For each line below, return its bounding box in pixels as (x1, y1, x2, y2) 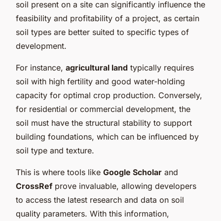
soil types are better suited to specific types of (16, 27, 189, 37)
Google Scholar (103, 167, 162, 177)
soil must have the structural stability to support (16, 117, 192, 128)
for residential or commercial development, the (16, 104, 190, 114)
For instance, (16, 62, 66, 73)
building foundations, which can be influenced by (16, 131, 199, 142)
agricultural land (66, 62, 128, 73)
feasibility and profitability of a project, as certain (16, 13, 199, 23)
